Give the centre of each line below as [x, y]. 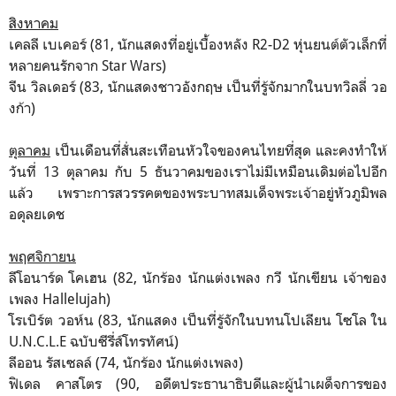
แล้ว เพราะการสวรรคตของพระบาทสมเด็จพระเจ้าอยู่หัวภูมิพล [198, 192]
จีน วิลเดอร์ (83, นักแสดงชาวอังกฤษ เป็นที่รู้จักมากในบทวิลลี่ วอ [198, 86]
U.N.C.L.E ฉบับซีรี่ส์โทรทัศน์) [94, 341]
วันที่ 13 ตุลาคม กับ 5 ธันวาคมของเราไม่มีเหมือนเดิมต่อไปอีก [198, 171]
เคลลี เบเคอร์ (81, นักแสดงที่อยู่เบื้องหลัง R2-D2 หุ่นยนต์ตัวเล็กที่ [198, 44]
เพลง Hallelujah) [61, 298]
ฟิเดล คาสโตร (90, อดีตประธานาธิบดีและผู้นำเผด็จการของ [198, 383]
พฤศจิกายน [42, 256]
